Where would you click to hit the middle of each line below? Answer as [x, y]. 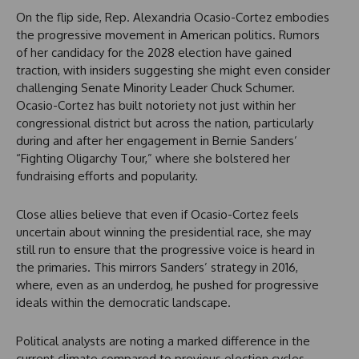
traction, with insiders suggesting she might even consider [173, 71]
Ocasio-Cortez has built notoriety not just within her [156, 106]
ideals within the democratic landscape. [123, 303]
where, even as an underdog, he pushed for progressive [167, 285]
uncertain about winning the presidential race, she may [163, 232]
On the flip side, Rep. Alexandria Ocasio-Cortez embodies [173, 18]
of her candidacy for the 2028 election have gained [154, 53]
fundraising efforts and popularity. [107, 176]
